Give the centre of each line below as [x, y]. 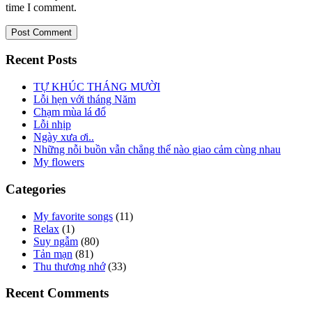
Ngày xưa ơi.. [64, 137]
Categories [36, 189]
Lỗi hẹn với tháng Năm [85, 100]
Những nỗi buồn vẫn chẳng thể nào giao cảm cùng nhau [157, 150]
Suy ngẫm [56, 241]
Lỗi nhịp [52, 125]
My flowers [59, 162]
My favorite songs [73, 216]
